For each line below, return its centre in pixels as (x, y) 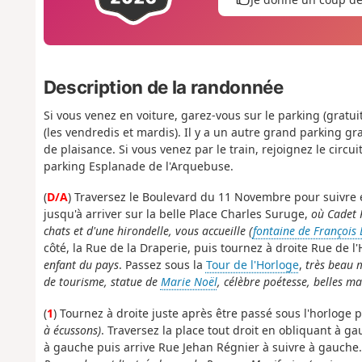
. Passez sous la (162, 265)
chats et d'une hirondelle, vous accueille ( (148, 231)
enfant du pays (81, 265)
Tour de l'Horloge (252, 265)
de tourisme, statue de (102, 282)
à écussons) (72, 330)
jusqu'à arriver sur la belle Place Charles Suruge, (177, 214)
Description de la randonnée (163, 86)
